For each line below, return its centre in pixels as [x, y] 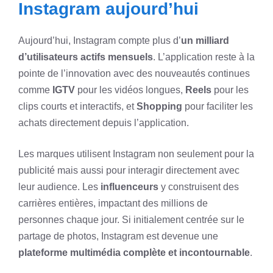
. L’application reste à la [204, 57]
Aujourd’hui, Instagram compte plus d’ [100, 40]
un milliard [205, 40]
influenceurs [129, 186]
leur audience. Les [59, 186]
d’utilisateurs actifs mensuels [86, 57]
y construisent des [199, 186]
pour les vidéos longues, [130, 90]
